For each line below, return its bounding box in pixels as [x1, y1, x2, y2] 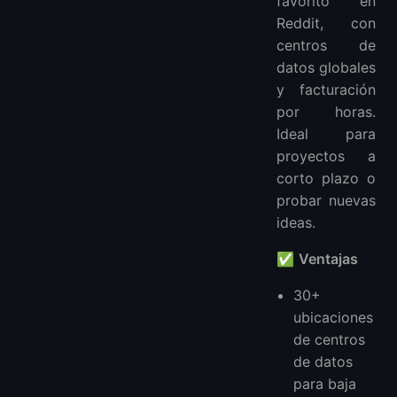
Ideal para [276, 124, 376, 143]
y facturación [276, 80, 376, 98]
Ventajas [299, 249, 358, 268]
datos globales [276, 58, 376, 76]
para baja [293, 374, 357, 393]
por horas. [276, 102, 376, 121]
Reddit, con [276, 13, 376, 32]
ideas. [276, 213, 315, 231]
